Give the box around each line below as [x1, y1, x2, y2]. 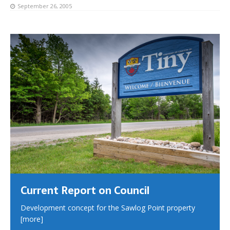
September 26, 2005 [17, 2, 72, 10]
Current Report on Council [21, 182, 149, 199]
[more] [21, 214, 43, 224]
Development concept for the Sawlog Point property [21, 202, 195, 213]
